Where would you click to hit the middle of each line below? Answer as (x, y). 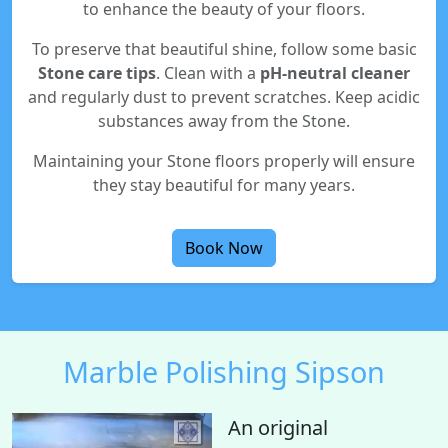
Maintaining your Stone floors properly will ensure (224, 161)
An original (278, 427)
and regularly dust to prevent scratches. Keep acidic (224, 97)
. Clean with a (208, 73)
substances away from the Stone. (224, 121)
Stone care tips (97, 73)
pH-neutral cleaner (335, 73)
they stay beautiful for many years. (224, 185)
